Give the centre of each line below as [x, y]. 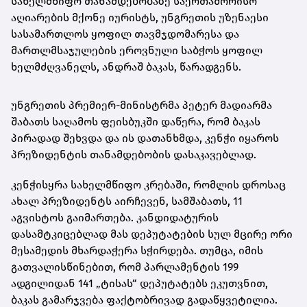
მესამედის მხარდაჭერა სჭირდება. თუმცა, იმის [137, 250]
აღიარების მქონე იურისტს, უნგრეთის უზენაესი [140, 17]
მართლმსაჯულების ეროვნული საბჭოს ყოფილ [137, 50]
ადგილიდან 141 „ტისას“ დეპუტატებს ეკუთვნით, [139, 283]
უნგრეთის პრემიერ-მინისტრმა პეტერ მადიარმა [142, 105]
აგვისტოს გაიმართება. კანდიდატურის [115, 217]
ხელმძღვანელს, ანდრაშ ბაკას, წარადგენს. [126, 66]
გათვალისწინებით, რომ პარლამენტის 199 [125, 267]
